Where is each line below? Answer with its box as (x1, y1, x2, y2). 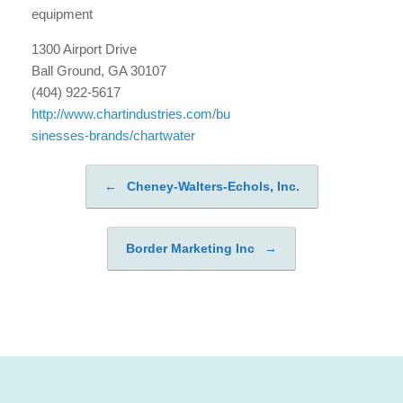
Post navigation (31, 185, 172, 207)
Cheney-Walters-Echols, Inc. (122, 179, 300, 193)
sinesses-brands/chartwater (31, 128, 195, 143)
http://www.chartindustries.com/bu (31, 106, 230, 121)
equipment (31, 6, 93, 22)
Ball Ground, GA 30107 (31, 63, 166, 78)
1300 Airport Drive (31, 41, 137, 57)
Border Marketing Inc (126, 241, 258, 255)
